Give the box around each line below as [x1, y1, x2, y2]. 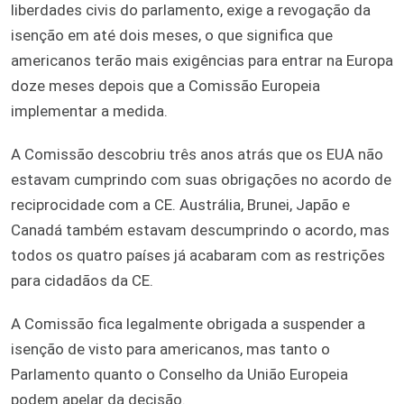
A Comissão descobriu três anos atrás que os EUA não [11, 144, 383, 163]
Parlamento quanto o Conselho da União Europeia [11, 364, 348, 383]
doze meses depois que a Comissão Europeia [11, 76, 320, 95]
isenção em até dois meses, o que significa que [11, 25, 333, 44]
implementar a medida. [11, 101, 168, 120]
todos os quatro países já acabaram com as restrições [11, 245, 385, 264]
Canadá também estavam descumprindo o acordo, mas [11, 220, 390, 239]
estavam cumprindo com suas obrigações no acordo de [11, 170, 391, 188]
